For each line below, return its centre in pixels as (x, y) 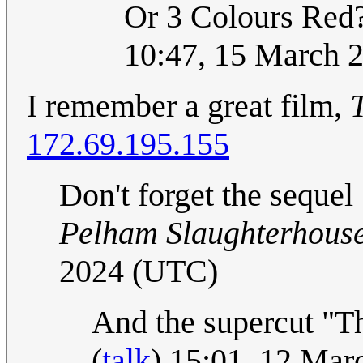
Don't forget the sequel (210, 195)
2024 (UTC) (139, 271)
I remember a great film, (188, 106)
